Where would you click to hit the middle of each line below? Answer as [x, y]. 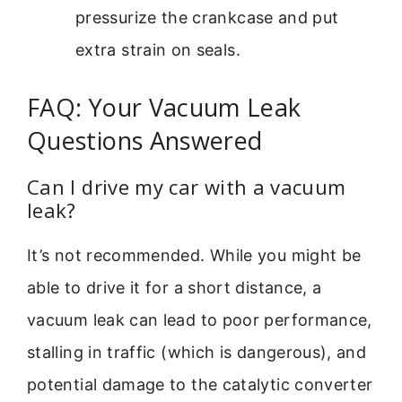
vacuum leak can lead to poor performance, [200, 320]
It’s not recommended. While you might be [194, 256]
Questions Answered [145, 141]
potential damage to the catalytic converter [200, 385]
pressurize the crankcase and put [207, 18]
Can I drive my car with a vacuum [187, 187]
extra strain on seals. [158, 50]
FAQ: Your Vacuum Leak [164, 108]
